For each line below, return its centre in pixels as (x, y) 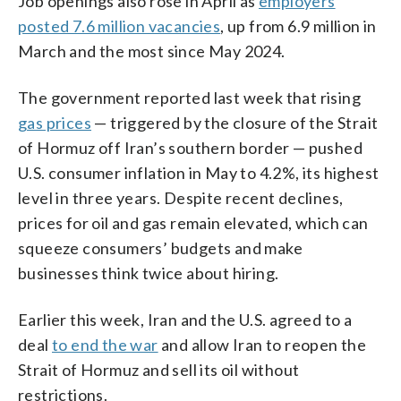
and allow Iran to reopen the (262, 344)
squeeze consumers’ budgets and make (160, 247)
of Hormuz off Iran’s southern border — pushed (190, 147)
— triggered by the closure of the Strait (235, 122)
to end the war (105, 344)
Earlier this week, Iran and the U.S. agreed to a (185, 319)
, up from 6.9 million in (299, 26)
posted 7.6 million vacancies (119, 26)
